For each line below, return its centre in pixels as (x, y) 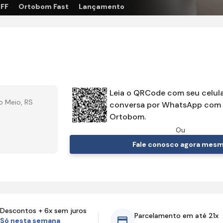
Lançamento (102, 6)
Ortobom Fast (44, 6)
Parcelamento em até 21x (177, 216)
